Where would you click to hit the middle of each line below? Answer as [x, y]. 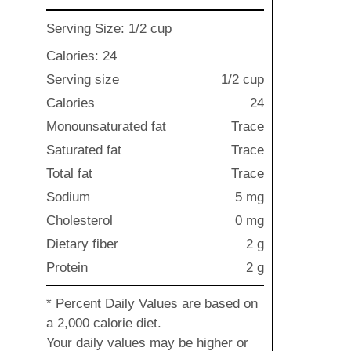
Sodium [68, 197]
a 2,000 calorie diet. [104, 323]
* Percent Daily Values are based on [152, 304]
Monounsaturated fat [106, 127]
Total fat [69, 174]
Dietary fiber [82, 244]
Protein [67, 268]
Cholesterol [80, 221]
